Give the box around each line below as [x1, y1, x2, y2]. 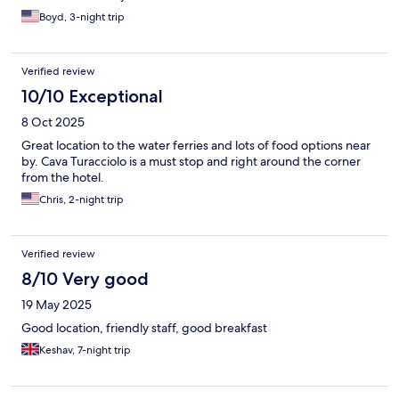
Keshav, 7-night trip [39, 343, 131, 358]
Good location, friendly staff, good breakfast [21, 320, 267, 337]
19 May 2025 [21, 297, 92, 313]
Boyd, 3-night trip [39, 10, 125, 25]
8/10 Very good [21, 268, 149, 290]
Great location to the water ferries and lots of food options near [21, 137, 370, 154]
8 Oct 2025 [21, 114, 85, 131]
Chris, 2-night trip [39, 192, 124, 208]
